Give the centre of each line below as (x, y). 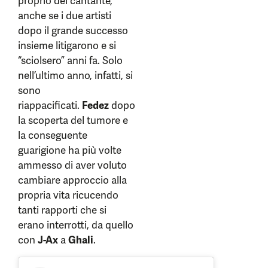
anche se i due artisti (65, 15)
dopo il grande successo (73, 30)
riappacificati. (50, 105)
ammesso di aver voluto (72, 165)
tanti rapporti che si (62, 210)
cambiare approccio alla (72, 180)
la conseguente (53, 135)
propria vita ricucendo (68, 195)
